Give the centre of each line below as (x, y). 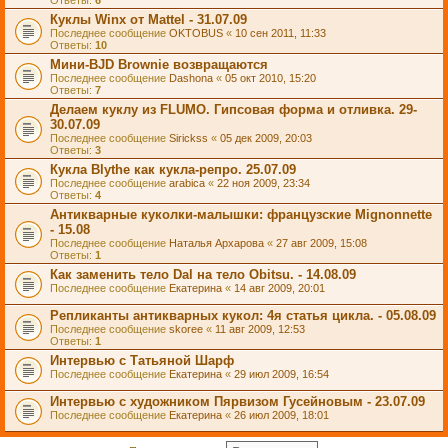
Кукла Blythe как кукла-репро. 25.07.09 (173, 169)
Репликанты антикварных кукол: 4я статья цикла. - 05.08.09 (243, 315)
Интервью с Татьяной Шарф (142, 360)
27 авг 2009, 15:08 (321, 243)
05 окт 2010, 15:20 (270, 78)
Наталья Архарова (216, 243)
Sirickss (188, 138)
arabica (187, 183)
